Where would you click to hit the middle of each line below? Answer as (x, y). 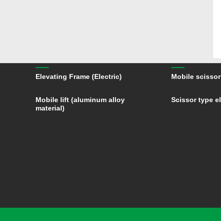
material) (50, 108)
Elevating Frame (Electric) (79, 76)
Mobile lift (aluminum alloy (80, 100)
